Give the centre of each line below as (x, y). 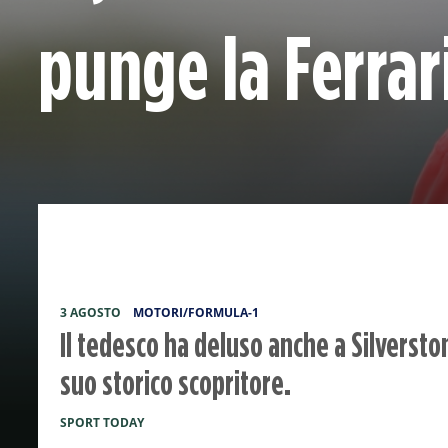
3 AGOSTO (90, 312)
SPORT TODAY (101, 422)
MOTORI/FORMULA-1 (195, 312)
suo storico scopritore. (175, 382)
